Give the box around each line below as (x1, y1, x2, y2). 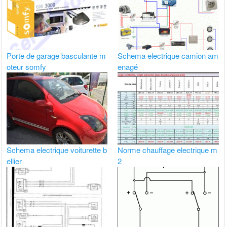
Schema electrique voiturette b (7, 144, 107, 155)
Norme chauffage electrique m (118, 144, 218, 155)
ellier (7, 155, 22, 166)
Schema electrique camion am (118, 50, 219, 61)
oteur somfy (7, 61, 47, 72)
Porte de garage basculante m (7, 50, 106, 61)
